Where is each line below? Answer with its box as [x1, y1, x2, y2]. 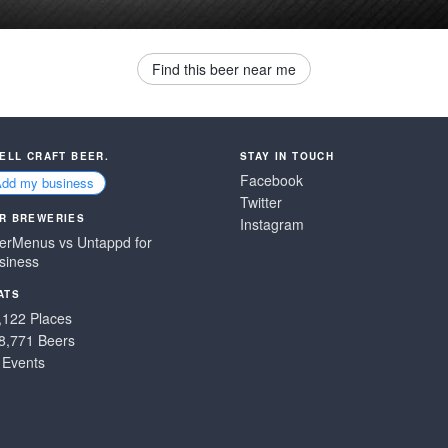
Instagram [240, 214, 304, 234]
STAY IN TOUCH [240, 149, 335, 163]
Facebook [240, 170, 303, 190]
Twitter [240, 192, 282, 212]
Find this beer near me [152, 59, 296, 79]
